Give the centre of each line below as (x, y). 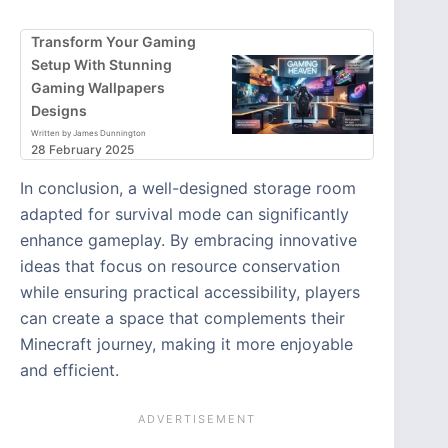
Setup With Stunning (101, 65)
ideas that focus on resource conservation (180, 266)
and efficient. (69, 370)
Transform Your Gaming (113, 42)
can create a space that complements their (182, 318)
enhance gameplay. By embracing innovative (188, 240)
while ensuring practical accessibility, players (190, 292)
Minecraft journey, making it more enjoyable (186, 344)
